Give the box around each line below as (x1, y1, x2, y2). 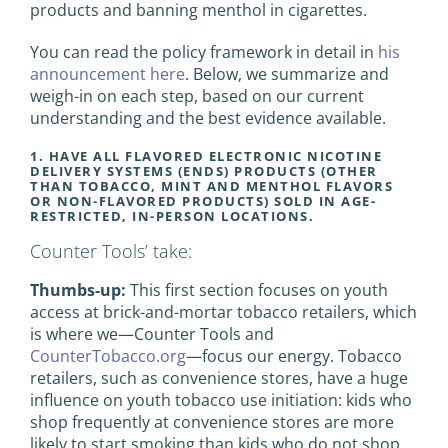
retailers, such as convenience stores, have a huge (30, 366, 408, 389)
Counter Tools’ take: (30, 238, 192, 263)
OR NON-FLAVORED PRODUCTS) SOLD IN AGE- (30, 191, 376, 210)
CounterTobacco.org (30, 344, 186, 367)
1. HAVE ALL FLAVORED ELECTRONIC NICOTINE (30, 146, 382, 165)
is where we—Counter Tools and (30, 322, 274, 345)
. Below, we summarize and (185, 62, 389, 85)
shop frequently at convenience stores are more (30, 410, 394, 433)
